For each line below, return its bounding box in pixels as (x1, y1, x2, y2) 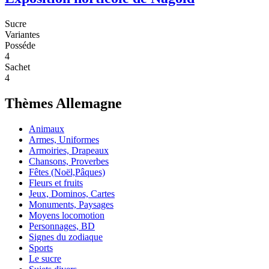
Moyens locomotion (29, 210, 104, 221)
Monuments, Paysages (29, 199, 113, 210)
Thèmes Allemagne (5, 95, 122, 112)
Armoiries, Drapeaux (29, 145, 109, 156)
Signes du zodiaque (29, 232, 103, 243)
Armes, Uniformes (29, 134, 99, 145)
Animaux (29, 124, 64, 134)
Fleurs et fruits (29, 178, 83, 189)
